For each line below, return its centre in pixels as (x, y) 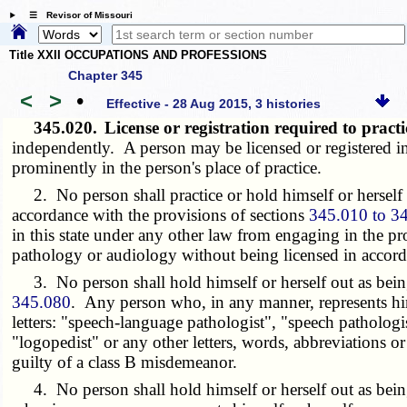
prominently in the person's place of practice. (167, 167)
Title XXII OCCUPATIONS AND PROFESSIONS (138, 55)
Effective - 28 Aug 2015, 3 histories (214, 104)
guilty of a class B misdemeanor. (125, 362)
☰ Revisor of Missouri (76, 15)
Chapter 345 (105, 75)
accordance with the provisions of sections (161, 214)
